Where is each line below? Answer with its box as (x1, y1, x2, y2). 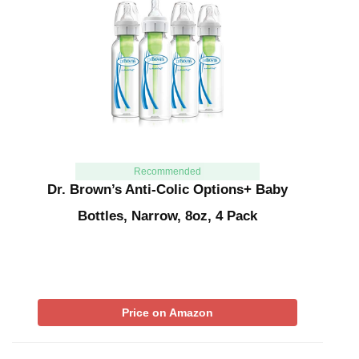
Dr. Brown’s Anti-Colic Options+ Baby (47, 181, 288, 197)
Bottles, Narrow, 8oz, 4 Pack (78, 208, 257, 224)
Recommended (133, 165, 201, 177)
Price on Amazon (122, 305, 213, 319)
